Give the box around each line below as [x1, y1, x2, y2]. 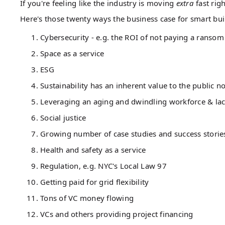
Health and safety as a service [40, 144, 146, 155]
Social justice [40, 112, 86, 123]
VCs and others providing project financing [40, 208, 193, 219]
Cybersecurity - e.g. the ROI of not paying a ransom [40, 32, 224, 42]
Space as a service [40, 48, 104, 58]
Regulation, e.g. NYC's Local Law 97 [40, 160, 167, 171]
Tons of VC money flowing [40, 192, 134, 203]
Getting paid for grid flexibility [40, 176, 149, 187]
